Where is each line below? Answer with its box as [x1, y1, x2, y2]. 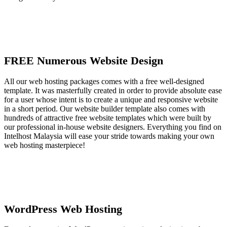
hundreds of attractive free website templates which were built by [4, 113, 211, 123]
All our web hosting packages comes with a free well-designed [4, 77, 204, 86]
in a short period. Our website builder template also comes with [4, 104, 205, 113]
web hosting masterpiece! [4, 141, 85, 150]
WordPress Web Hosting [4, 202, 122, 215]
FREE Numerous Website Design [4, 54, 163, 67]
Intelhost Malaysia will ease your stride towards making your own [4, 132, 214, 141]
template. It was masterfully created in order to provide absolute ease [4, 86, 222, 95]
